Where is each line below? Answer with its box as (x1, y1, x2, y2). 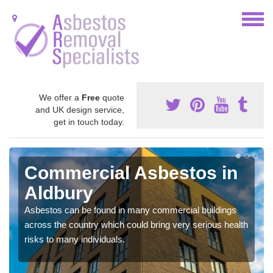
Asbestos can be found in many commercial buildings (24, 204, 236, 215)
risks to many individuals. (24, 233, 125, 244)
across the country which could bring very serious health (24, 219, 248, 230)
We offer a (39, 92, 82, 102)
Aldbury (24, 182, 93, 203)
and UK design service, (35, 104, 124, 115)
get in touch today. (54, 116, 124, 127)
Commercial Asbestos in (24, 162, 238, 183)
